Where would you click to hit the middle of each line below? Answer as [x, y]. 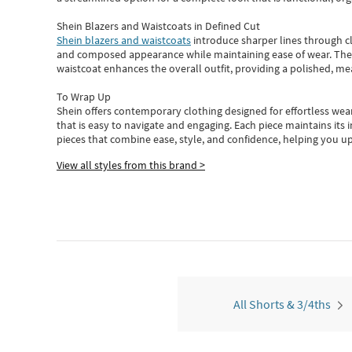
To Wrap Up [84, 97]
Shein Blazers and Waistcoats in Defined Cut [158, 26]
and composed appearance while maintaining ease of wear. [195, 54]
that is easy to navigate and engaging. [145, 125]
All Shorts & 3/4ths [282, 304]
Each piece [260, 125]
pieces [71, 139]
